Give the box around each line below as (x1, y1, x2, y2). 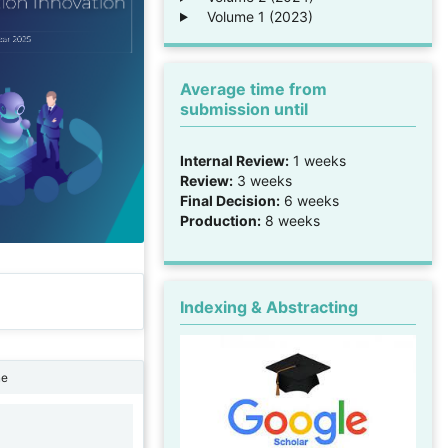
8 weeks (261, 211, 320, 229)
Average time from (180, 78, 327, 99)
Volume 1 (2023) (194, 7, 313, 25)
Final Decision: (180, 191, 280, 209)
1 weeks (289, 151, 346, 169)
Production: (180, 211, 261, 229)
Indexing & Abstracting (180, 296, 358, 317)
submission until (180, 98, 308, 119)
